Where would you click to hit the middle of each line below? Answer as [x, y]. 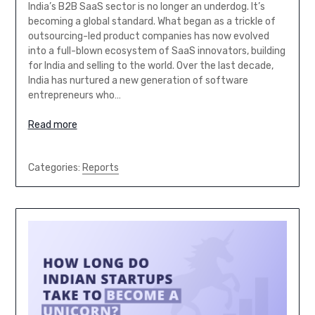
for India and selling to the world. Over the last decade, [150, 66]
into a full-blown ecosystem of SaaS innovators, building [156, 51]
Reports [100, 168]
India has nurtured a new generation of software [138, 81]
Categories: [55, 168]
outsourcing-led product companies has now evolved [148, 37]
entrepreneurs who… [74, 96]
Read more [52, 125]
